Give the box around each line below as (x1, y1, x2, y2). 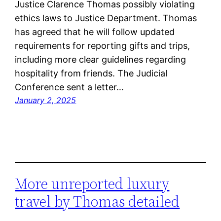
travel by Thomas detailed (15, 191, 180, 212)
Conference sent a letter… (15, 81, 124, 92)
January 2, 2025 (15, 95, 76, 105)
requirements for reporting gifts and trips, (15, 40, 190, 51)
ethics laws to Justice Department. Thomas (15, 12, 197, 23)
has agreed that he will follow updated (15, 26, 175, 37)
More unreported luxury (15, 173, 170, 194)
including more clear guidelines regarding (15, 54, 186, 65)
